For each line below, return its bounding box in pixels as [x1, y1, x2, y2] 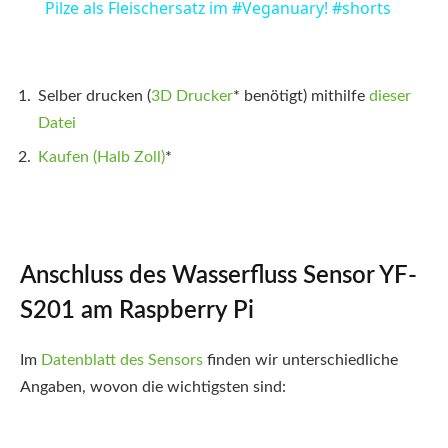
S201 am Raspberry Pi [20, 299, 254, 324]
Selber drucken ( [38, 87, 151, 104]
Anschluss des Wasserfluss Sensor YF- [20, 264, 417, 289]
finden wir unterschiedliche [203, 352, 398, 369]
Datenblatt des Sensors [41, 352, 203, 369]
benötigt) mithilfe [240, 87, 369, 104]
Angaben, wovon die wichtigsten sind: [20, 379, 286, 396]
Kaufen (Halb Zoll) [38, 149, 165, 166]
